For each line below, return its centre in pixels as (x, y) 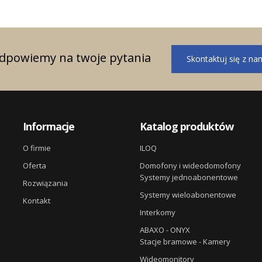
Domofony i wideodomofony (190, 165)
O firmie (37, 148)
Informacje (48, 126)
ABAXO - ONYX (165, 230)
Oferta (34, 165)
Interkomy (157, 212)
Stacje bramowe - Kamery (185, 241)
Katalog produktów (186, 126)
